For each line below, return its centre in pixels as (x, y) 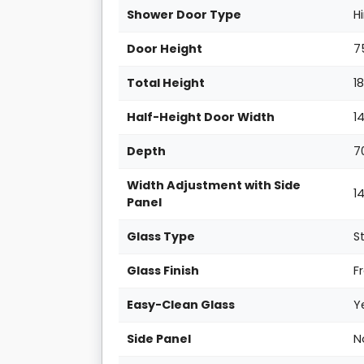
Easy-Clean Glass (181, 305)
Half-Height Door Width (201, 117)
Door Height (165, 49)
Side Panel (159, 339)
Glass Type (161, 237)
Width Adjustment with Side (214, 186)
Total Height (166, 83)
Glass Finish (163, 271)
